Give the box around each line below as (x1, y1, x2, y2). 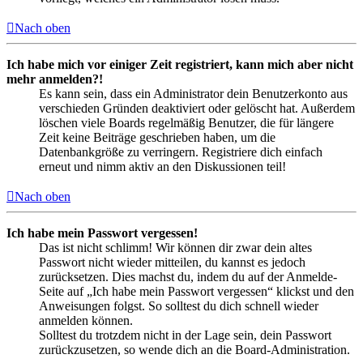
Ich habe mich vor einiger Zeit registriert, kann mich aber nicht (6, 57, 353, 71)
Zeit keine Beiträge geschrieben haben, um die (39, 130, 275, 144)
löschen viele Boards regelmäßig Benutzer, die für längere (39, 115, 334, 130)
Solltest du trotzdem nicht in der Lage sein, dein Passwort (39, 327, 331, 342)
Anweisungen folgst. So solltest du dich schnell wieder (39, 298, 318, 313)
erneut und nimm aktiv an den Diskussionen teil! (39, 159, 286, 173)
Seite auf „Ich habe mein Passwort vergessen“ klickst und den (39, 284, 354, 298)
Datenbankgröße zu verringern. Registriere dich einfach (39, 144, 322, 159)
